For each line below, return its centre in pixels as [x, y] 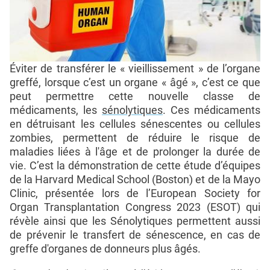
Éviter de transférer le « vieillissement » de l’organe [135, 68]
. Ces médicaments [212, 110]
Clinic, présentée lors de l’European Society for [135, 193]
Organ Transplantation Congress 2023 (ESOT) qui [135, 207]
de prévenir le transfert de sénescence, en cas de [135, 234]
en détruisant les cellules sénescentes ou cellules [135, 124]
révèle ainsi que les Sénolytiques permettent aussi [135, 221]
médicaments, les [56, 110]
